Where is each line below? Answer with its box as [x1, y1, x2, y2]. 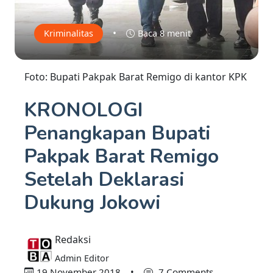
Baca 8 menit [137, 27, 191, 40]
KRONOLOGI [24, 97, 143, 124]
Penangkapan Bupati [24, 120, 211, 147]
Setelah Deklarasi [24, 166, 185, 193]
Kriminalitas [44, 27, 93, 40]
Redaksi [55, 233, 91, 247]
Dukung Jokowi [24, 190, 161, 216]
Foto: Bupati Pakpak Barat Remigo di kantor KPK [24, 70, 247, 84]
